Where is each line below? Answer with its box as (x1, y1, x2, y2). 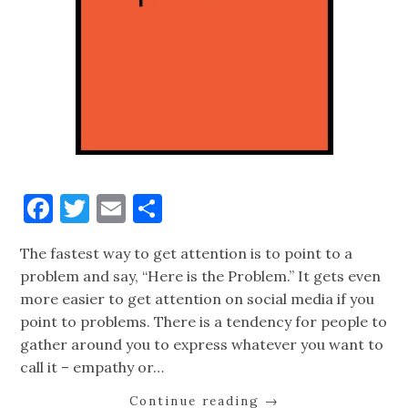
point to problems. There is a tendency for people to (20, 312, 388, 331)
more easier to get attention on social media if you (20, 290, 375, 309)
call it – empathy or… (20, 358, 165, 377)
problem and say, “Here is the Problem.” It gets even (20, 267, 382, 286)
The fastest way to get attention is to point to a (20, 244, 353, 263)
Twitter (89, 189, 196, 228)
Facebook (53, 189, 179, 228)
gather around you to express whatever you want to (20, 335, 384, 354)
